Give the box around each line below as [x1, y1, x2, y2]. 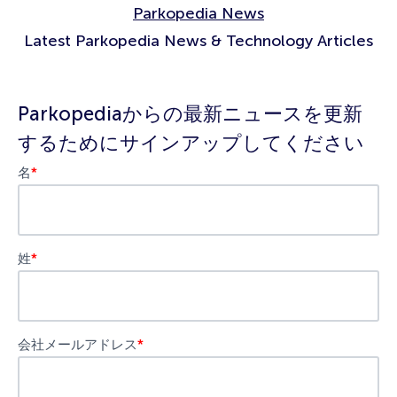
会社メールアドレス [18, 336, 137, 353]
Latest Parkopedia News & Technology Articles [24, 30, 373, 51]
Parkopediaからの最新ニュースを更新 [18, 101, 362, 126]
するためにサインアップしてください [18, 130, 364, 155]
